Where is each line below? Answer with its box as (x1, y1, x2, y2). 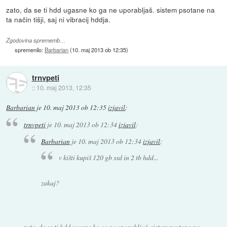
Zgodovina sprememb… (6, 36, 66, 45)
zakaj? (41, 177, 60, 187)
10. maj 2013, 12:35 (36, 83, 91, 92)
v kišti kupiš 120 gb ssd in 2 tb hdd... (58, 153, 158, 163)
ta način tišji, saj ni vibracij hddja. (6, 14, 111, 25)
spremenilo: (15, 46, 45, 54)
